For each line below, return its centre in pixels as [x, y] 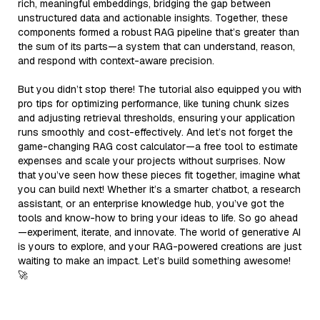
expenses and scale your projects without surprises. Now [151, 160]
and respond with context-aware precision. [116, 60]
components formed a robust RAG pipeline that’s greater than [159, 32]
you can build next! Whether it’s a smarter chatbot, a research [159, 189]
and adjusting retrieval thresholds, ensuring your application [156, 117]
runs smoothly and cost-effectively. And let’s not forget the [155, 132]
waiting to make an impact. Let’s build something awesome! [154, 260]
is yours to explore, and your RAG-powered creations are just [160, 246]
